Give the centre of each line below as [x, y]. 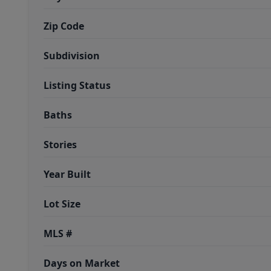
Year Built [67, 174]
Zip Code [64, 26]
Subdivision [72, 56]
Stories [60, 145]
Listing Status [77, 85]
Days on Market [82, 263]
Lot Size [62, 204]
